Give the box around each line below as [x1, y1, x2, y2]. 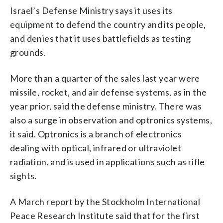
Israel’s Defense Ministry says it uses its [10, 4, 173, 16]
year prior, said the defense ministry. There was [10, 100, 202, 111]
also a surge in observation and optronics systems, [10, 114, 212, 125]
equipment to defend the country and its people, [10, 18, 206, 30]
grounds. [10, 46, 46, 58]
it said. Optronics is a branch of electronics [10, 128, 182, 139]
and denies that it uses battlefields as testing [10, 32, 191, 44]
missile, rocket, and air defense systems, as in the [10, 86, 207, 98]
